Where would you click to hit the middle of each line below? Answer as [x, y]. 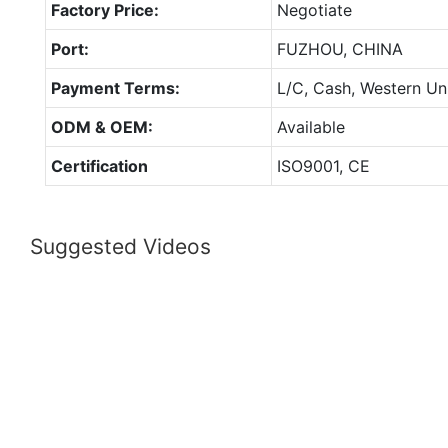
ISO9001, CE [323, 165]
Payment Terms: [115, 87]
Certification [99, 165]
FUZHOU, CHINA [339, 48]
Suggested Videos [120, 247]
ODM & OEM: [101, 126]
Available [310, 126]
